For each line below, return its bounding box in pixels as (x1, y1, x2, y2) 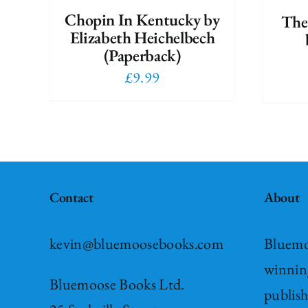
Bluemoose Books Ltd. (49, 274, 185, 295)
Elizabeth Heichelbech (69, 27, 215, 49)
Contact (49, 188, 93, 207)
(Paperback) (104, 45, 181, 67)
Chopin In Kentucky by (65, 9, 220, 31)
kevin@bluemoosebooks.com (49, 234, 223, 254)
